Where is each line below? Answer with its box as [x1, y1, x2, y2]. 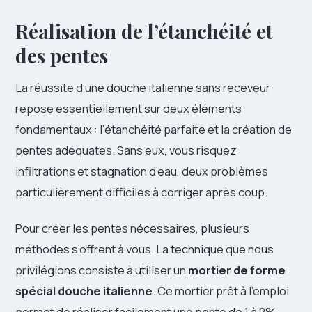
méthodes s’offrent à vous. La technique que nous [15, 241, 274, 258]
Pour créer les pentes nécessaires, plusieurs [15, 220, 249, 237]
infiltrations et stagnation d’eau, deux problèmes [15, 163, 268, 180]
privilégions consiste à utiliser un [15, 262, 188, 279]
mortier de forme [188, 262, 286, 279]
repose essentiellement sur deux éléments [15, 100, 242, 117]
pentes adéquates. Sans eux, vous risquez [15, 142, 237, 159]
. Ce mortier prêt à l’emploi [153, 283, 289, 299]
